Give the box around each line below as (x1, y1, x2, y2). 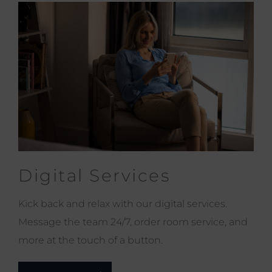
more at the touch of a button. (18, 234, 163, 246)
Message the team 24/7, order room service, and (18, 216, 248, 228)
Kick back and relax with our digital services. (18, 197, 227, 209)
